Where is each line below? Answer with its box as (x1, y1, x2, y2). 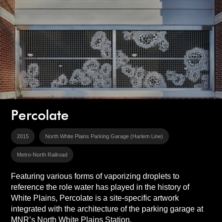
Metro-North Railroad (16, 152, 67, 158)
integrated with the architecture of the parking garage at (10, 205, 203, 213)
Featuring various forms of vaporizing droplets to (10, 172, 179, 180)
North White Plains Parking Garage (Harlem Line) (45, 133, 163, 139)
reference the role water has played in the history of (10, 183, 189, 191)
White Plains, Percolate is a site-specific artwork (10, 194, 179, 202)
